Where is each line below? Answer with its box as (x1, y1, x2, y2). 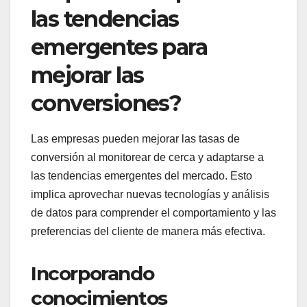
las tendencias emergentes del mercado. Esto (31, 169, 252, 182)
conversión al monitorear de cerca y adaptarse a (31, 151, 264, 163)
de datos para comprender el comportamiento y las (31, 206, 276, 219)
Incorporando (31, 261, 154, 285)
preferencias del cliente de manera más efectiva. (31, 225, 265, 237)
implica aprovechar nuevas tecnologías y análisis (31, 188, 269, 200)
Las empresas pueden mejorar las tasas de (31, 132, 240, 145)
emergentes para (31, 33, 207, 60)
